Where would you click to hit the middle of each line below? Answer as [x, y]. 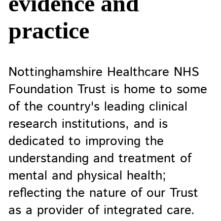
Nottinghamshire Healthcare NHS [104, 72]
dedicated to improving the [86, 141]
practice [49, 30]
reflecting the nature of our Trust [103, 193]
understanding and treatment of [100, 158]
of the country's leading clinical [98, 107]
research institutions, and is [88, 124]
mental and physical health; [87, 176]
